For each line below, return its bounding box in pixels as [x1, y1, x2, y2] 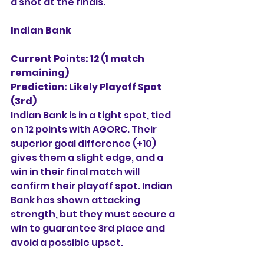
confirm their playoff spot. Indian [11, 179, 174, 193]
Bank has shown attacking [11, 193, 142, 207]
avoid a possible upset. [11, 236, 123, 249]
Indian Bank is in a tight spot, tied [11, 108, 173, 122]
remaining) [11, 66, 69, 80]
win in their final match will [11, 165, 141, 179]
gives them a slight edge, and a [11, 151, 165, 164]
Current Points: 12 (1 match [11, 52, 146, 65]
